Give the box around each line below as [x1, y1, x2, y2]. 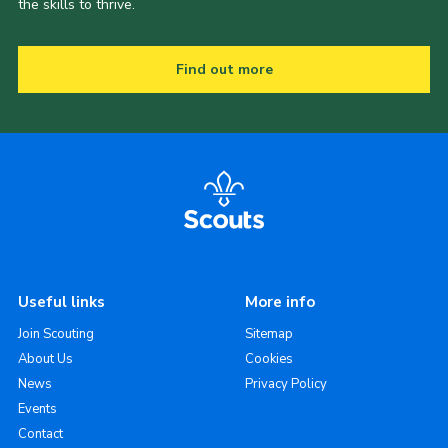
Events [17, 400, 57, 419]
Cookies [244, 350, 293, 369]
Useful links [17, 292, 105, 313]
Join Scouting [17, 325, 94, 344]
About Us [17, 350, 73, 369]
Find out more [175, 60, 273, 80]
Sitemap [244, 325, 293, 344]
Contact [17, 425, 63, 444]
